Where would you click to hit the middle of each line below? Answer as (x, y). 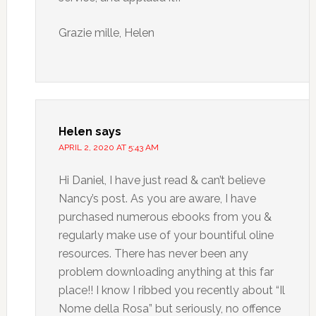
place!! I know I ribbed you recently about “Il (171, 290)
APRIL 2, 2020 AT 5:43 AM (108, 147)
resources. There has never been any (153, 254)
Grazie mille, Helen (106, 33)
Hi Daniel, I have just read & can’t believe (162, 180)
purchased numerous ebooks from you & (165, 217)
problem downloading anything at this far (166, 272)
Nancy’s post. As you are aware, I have (157, 199)
